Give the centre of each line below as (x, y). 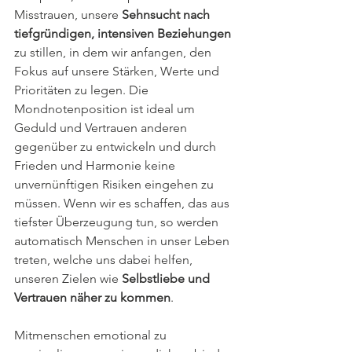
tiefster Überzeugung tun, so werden (118, 222)
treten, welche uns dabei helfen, (105, 260)
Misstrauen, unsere (68, 15)
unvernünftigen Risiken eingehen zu (115, 185)
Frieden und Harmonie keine (96, 166)
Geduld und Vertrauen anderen (102, 128)
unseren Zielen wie (68, 279)
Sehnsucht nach (167, 15)
